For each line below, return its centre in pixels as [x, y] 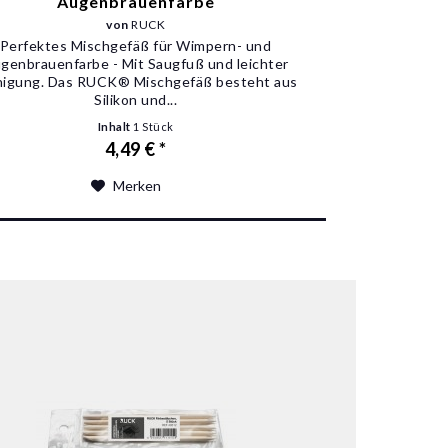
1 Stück [153, 127]
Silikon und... [136, 100]
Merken [136, 186]
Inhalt [115, 127]
